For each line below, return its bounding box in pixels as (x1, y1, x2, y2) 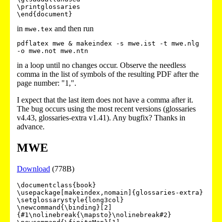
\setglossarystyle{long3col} (17, 196, 124, 204)
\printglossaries (17, 2, 80, 10)
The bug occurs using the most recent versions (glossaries (17, 104, 196, 113)
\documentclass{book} (17, 181, 96, 189)
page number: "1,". (17, 78, 76, 87)
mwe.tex (25, 25, 53, 33)
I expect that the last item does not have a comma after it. (17, 95, 193, 104)
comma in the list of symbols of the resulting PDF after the (17, 69, 199, 78)
